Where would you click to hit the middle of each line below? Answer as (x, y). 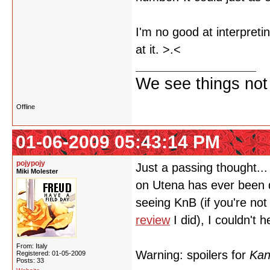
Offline (26, 107)
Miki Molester (37, 171)
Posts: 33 (30, 260)
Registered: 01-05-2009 (51, 253)
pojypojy (31, 163)
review (153, 220)
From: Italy (32, 246)
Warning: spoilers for (193, 255)
